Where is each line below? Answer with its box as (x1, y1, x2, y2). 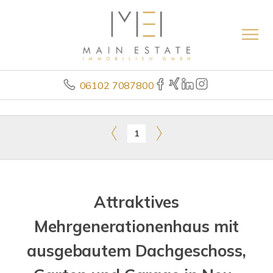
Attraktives (93, 192, 180, 212)
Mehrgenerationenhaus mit (34, 216, 239, 236)
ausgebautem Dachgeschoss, (27, 241, 246, 261)
